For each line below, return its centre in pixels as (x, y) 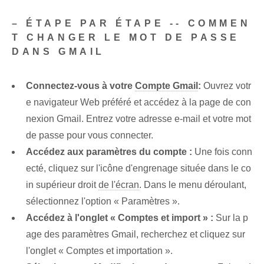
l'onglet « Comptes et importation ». (99, 251)
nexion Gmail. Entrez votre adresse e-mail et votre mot (138, 119)
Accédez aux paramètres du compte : (109, 152)
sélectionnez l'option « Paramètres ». (103, 202)
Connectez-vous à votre (80, 86)
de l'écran (119, 185)
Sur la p (231, 218)
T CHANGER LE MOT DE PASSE (126, 38)
